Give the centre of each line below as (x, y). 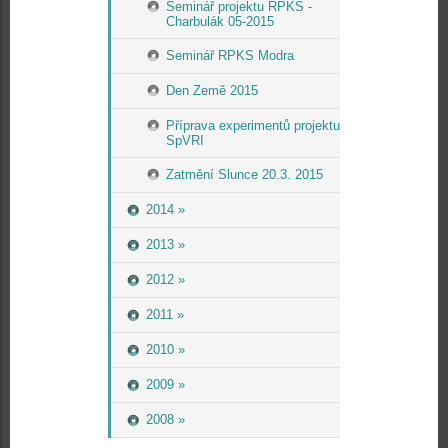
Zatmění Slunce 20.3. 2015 (244, 174)
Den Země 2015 (212, 90)
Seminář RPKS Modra (230, 55)
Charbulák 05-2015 (220, 21)
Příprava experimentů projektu (253, 125)
